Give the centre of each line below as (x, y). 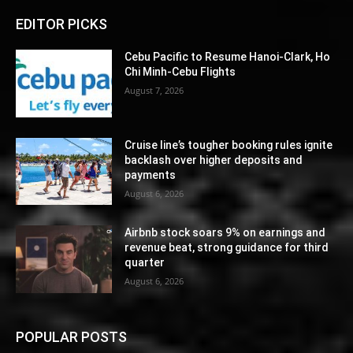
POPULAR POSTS (71, 337)
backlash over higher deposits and (214, 160)
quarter (145, 263)
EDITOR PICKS (61, 24)
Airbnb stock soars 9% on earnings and (225, 233)
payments (150, 175)
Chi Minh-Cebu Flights (180, 71)
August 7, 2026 (154, 90)
